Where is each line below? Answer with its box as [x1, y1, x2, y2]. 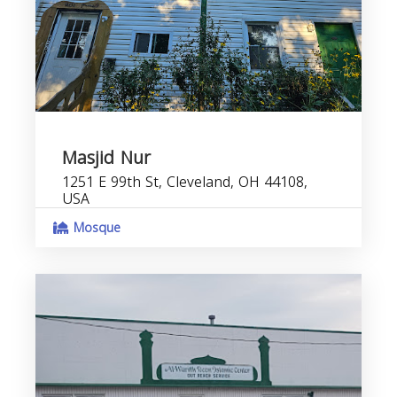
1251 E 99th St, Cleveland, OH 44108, [62, 168, 307, 196]
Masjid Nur [62, 141, 151, 175]
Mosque [69, 216, 121, 240]
